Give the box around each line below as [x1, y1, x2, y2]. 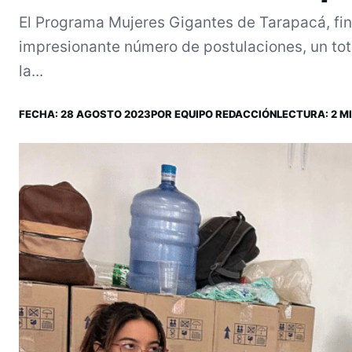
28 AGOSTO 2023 [60, 107, 151, 120]
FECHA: [19, 107, 60, 120]
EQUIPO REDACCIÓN [174, 107, 277, 120]
